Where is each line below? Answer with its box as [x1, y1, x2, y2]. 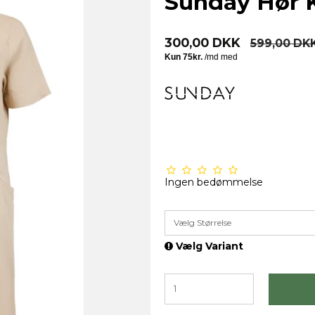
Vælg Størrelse [174, 217, 231, 228]
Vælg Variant [173, 239, 243, 252]
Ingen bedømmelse [165, 175, 263, 188]
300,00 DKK [165, 34, 240, 50]
